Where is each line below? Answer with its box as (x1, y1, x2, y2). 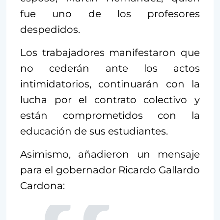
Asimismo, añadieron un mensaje (20, 148, 200, 161)
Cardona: (20, 180, 65, 192)
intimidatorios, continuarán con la (20, 78, 200, 90)
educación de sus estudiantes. (20, 125, 168, 137)
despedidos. (20, 24, 80, 36)
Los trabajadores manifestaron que (20, 47, 200, 59)
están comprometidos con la (20, 110, 200, 122)
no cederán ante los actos (20, 62, 200, 75)
